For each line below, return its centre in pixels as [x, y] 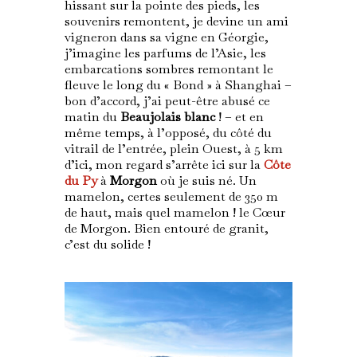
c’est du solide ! [109, 245]
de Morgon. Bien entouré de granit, [166, 229]
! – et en [239, 117]
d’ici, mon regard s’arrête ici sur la [164, 165]
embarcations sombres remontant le [169, 69]
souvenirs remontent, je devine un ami [176, 22]
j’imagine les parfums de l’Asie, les [165, 53]
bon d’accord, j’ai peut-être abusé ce [167, 101]
